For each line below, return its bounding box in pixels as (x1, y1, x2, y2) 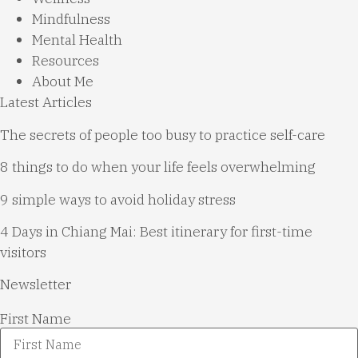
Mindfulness (32, 10, 110, 29)
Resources (32, 51, 99, 70)
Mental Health (32, 30, 122, 50)
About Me (32, 72, 93, 91)
